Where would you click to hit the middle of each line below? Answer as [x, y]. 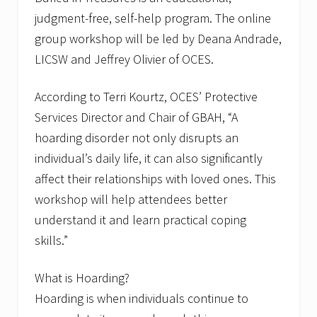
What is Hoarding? [82, 278]
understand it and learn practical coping [140, 220]
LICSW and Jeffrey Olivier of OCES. [126, 59]
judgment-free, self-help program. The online [153, 18]
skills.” [53, 241]
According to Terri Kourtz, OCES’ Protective [146, 97]
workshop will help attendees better [131, 200]
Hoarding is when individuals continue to [142, 299]
